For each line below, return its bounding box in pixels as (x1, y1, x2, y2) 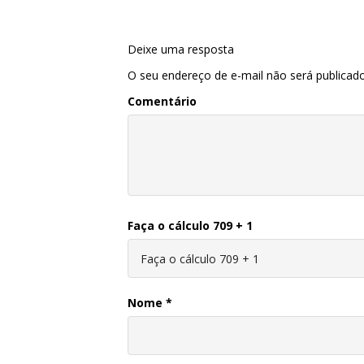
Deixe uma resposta (128, 41, 234, 58)
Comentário (128, 93, 197, 110)
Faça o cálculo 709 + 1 (128, 218, 253, 234)
